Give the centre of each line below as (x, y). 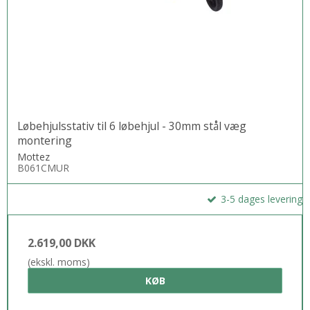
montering (45, 141)
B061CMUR (43, 168)
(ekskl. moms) (59, 262)
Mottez (34, 157)
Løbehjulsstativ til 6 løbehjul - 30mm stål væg (132, 126)
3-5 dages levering (260, 199)
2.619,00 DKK (62, 243)
